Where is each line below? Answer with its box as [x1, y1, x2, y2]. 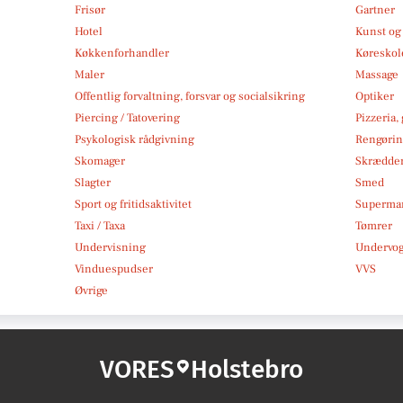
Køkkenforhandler [74, 45, 169, 60]
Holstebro [191, 354, 303, 384]
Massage [355, 67, 399, 82]
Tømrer [355, 218, 393, 233]
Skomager [74, 153, 125, 168]
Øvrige [74, 282, 108, 298]
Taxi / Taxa [74, 218, 125, 233]
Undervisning [74, 239, 146, 255]
